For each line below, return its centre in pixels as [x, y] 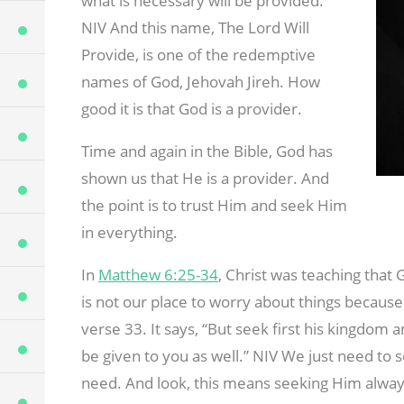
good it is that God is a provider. [191, 109]
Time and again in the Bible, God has [207, 151]
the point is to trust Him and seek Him [214, 206]
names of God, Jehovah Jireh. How [200, 82]
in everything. [129, 233]
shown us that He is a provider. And [205, 179]
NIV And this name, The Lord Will [195, 28]
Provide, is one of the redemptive [198, 55]
